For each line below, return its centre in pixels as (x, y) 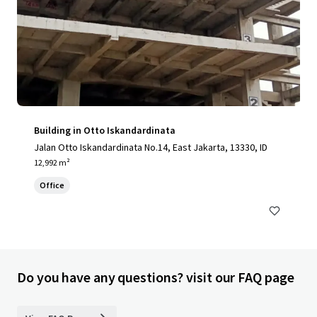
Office (52, 185)
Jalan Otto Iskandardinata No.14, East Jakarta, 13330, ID (151, 147)
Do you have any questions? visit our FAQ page (156, 277)
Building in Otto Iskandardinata (105, 130)
